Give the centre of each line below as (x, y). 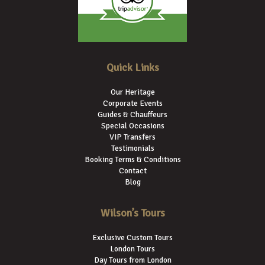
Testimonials (132, 148)
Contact (132, 170)
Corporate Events (132, 103)
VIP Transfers (132, 137)
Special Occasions (132, 125)
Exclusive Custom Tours (132, 238)
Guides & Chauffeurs (132, 114)
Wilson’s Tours (132, 213)
